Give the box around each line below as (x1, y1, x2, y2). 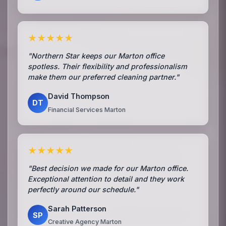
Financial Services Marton (48, 105, 126, 114)
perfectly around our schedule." (28, 185, 139, 194)
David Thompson (48, 91, 110, 100)
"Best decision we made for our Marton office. (28, 163, 189, 173)
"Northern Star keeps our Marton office (28, 51, 165, 60)
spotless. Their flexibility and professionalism (28, 62, 188, 71)
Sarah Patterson (48, 204, 107, 213)
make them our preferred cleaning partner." (28, 72, 180, 81)
